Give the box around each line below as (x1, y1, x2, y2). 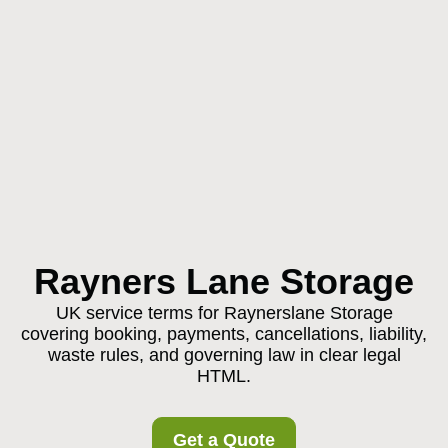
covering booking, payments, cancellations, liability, (21, 324, 427, 344)
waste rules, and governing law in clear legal (47, 345, 401, 365)
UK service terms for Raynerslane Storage (55, 303, 393, 323)
